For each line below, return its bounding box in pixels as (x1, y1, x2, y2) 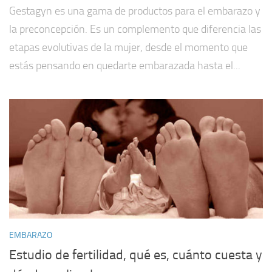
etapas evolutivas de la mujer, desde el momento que (9, 40, 248, 54)
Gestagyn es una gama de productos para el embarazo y (9, 4, 260, 18)
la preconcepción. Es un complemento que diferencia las (9, 22, 261, 36)
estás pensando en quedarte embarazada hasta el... (9, 58, 240, 72)
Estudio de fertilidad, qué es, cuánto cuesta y (9, 246, 262, 263)
